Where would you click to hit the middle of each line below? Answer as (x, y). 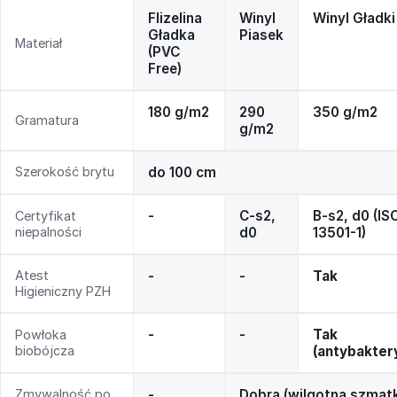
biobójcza (45, 351)
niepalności (48, 232)
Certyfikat (46, 216)
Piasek (261, 35)
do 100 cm (182, 173)
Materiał (39, 43)
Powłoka (41, 335)
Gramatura (47, 121)
